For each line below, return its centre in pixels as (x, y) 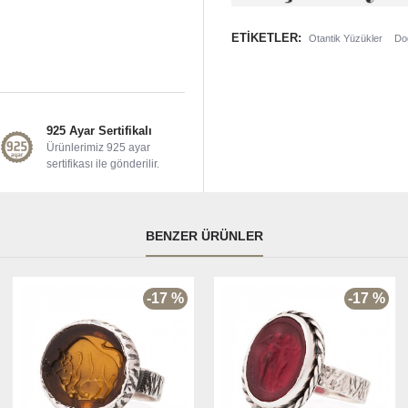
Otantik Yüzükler (346, 38)
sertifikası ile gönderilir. (102, 163)
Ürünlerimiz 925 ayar (98, 147)
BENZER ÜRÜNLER (204, 235)
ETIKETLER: (266, 38)
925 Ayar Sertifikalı (99, 130)
